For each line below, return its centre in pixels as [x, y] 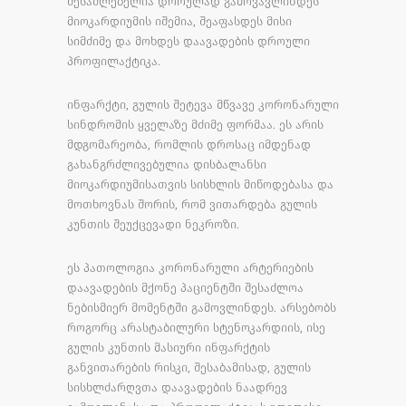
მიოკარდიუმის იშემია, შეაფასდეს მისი [179, 21]
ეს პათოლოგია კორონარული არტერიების [190, 267]
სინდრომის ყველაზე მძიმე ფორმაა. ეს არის [195, 124]
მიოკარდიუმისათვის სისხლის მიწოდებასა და [200, 184]
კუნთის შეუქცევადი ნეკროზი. [153, 224]
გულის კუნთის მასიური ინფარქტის [169, 347]
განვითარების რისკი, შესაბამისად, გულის [189, 367]
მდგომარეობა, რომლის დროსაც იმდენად [189, 144]
